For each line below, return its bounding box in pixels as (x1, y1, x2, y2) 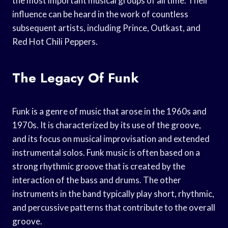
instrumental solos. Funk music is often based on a (12, 147, 200, 158)
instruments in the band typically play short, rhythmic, (12, 188, 214, 199)
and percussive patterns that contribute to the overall (12, 202, 215, 213)
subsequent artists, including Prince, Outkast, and (12, 22, 201, 33)
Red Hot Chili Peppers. (12, 36, 98, 47)
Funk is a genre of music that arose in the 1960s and (12, 105, 207, 117)
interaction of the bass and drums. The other (12, 174, 181, 185)
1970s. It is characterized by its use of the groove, (12, 119, 201, 130)
